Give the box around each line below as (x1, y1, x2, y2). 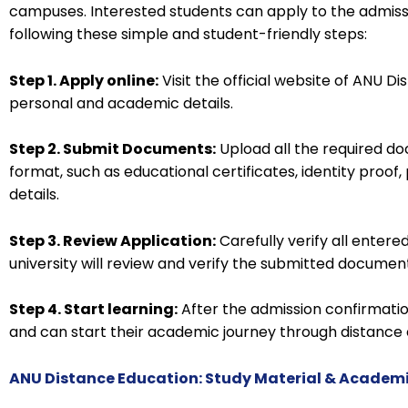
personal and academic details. (9, 92, 233, 114)
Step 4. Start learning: (9, 299, 178, 321)
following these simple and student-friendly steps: (9, 24, 367, 46)
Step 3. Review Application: (9, 229, 216, 251)
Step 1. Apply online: (9, 69, 158, 91)
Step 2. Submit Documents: (9, 138, 216, 160)
